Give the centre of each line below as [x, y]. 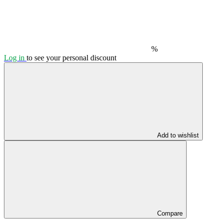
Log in [15, 57]
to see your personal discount [71, 57]
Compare [170, 213]
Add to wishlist [178, 135]
